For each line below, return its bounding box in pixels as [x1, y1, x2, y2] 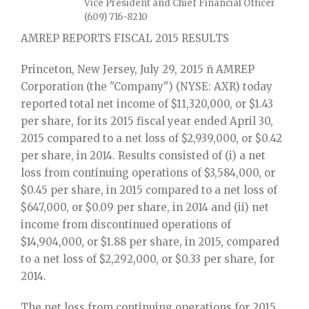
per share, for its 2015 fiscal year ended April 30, [21, 114, 273, 128]
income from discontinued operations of [21, 218, 231, 231]
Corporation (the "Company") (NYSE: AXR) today [21, 80, 272, 93]
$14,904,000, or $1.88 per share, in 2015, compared [21, 235, 279, 248]
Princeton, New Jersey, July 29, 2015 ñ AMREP [21, 63, 255, 76]
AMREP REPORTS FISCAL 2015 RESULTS [21, 32, 229, 45]
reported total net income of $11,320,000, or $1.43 [21, 97, 273, 110]
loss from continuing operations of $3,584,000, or [21, 166, 275, 179]
